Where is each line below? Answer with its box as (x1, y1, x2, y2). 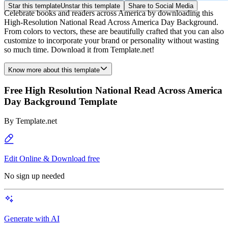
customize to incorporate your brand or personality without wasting (4, 36, 219, 45)
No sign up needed (4, 172, 65, 181)
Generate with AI (4, 214, 60, 223)
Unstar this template (61, 2, 120, 10)
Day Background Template (4, 96, 117, 107)
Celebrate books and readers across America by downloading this (4, 9, 213, 17)
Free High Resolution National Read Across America (4, 84, 222, 96)
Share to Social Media (128, 2, 193, 10)
